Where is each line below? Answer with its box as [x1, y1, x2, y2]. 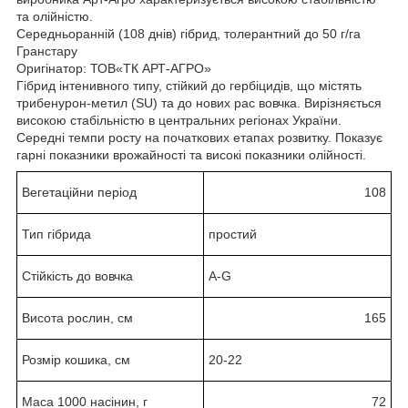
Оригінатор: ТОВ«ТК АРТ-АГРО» [16, 60, 211, 76]
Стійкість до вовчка [22, 268, 133, 283]
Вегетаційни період [22, 184, 137, 199]
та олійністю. [16, 8, 93, 24]
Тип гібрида [22, 226, 91, 241]
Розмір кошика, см [22, 352, 130, 367]
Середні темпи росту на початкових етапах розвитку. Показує [16, 129, 382, 145]
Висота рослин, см [22, 310, 133, 325]
